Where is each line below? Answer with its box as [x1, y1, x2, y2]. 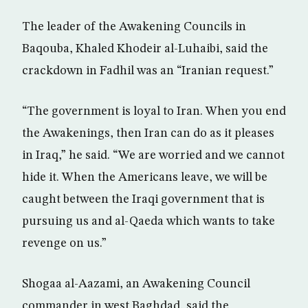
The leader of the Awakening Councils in [22, 21, 246, 33]
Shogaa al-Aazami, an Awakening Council [22, 278, 250, 290]
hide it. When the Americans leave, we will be [22, 171, 267, 184]
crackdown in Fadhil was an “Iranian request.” [22, 65, 274, 77]
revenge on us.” [22, 237, 107, 250]
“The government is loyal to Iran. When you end [22, 105, 286, 118]
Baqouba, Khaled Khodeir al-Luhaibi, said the [22, 43, 268, 55]
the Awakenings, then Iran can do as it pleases [22, 127, 274, 140]
